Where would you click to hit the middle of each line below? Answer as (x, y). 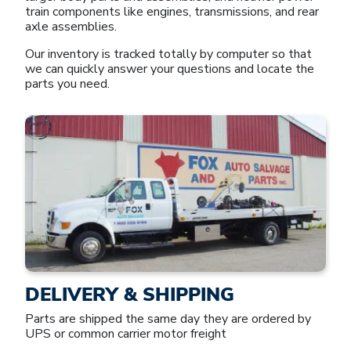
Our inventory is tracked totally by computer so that (168, 54)
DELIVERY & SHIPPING (130, 294)
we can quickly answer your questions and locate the (170, 69)
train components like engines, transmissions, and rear (172, 11)
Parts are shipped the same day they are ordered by (168, 318)
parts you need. (67, 83)
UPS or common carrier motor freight (126, 333)
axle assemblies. (71, 26)
